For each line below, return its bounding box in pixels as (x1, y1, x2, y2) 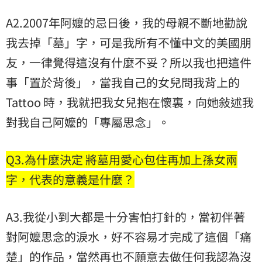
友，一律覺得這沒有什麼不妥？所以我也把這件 (6, 54, 251, 71)
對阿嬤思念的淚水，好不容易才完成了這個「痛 (6, 228, 251, 246)
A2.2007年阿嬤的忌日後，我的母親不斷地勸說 (6, 14, 247, 32)
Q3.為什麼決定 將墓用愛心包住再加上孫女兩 (6, 151, 237, 168)
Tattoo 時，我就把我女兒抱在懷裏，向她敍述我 (6, 94, 254, 111)
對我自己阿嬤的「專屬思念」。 (6, 113, 170, 131)
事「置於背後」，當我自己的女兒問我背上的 (6, 74, 240, 91)
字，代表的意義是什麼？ (6, 171, 135, 188)
